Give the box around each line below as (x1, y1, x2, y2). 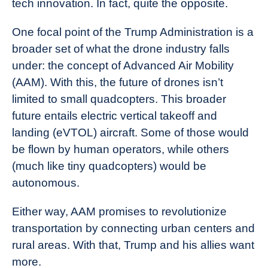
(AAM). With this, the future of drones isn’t (12, 76, 223, 89)
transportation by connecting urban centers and (12, 222, 255, 235)
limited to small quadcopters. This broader (12, 93, 226, 106)
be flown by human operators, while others (12, 143, 229, 156)
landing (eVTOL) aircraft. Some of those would (12, 126, 249, 139)
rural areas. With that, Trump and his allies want (12, 239, 254, 252)
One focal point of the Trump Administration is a (12, 26, 254, 39)
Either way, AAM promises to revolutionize (12, 205, 227, 218)
